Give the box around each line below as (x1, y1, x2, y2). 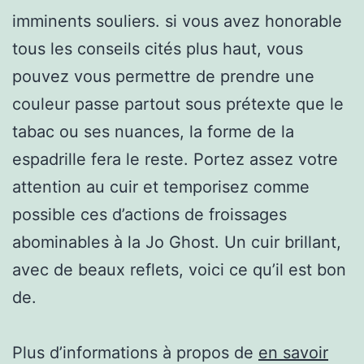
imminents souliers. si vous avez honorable (12, 11, 342, 31)
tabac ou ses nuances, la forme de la (12, 121, 294, 141)
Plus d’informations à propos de (12, 342, 258, 362)
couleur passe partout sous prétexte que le (12, 93, 344, 114)
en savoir (258, 342, 328, 362)
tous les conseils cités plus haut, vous (12, 38, 303, 58)
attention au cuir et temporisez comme (12, 176, 310, 197)
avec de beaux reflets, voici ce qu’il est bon (12, 259, 346, 279)
